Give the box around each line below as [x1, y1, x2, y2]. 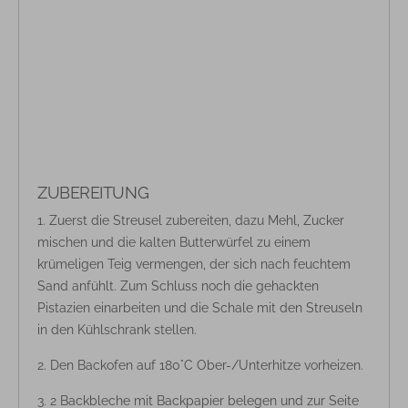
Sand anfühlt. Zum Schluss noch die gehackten [37, 278, 319, 293]
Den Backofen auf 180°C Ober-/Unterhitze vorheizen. [50, 357, 363, 372]
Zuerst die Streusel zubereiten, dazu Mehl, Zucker [49, 212, 344, 228]
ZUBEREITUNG [37, 182, 149, 202]
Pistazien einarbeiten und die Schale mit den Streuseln [37, 300, 362, 315]
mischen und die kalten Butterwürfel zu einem [37, 234, 311, 250]
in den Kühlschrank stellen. [37, 321, 197, 337]
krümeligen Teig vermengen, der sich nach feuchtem [37, 256, 351, 271]
